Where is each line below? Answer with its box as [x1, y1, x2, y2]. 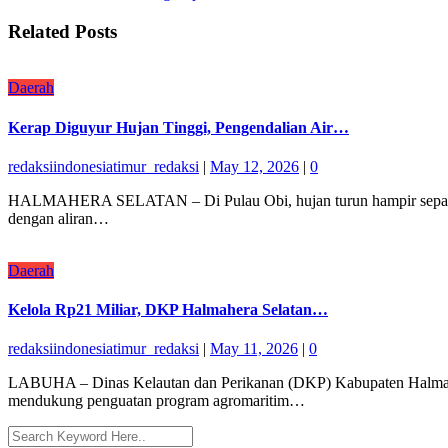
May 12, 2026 [210, 157, 299, 175]
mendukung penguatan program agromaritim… [8, 392, 305, 410]
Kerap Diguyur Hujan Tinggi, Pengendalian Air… [8, 118, 349, 136]
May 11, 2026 [210, 340, 298, 358]
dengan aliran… [8, 209, 109, 227]
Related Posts [8, 20, 117, 42]
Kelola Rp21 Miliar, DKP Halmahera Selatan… [8, 301, 328, 319]
